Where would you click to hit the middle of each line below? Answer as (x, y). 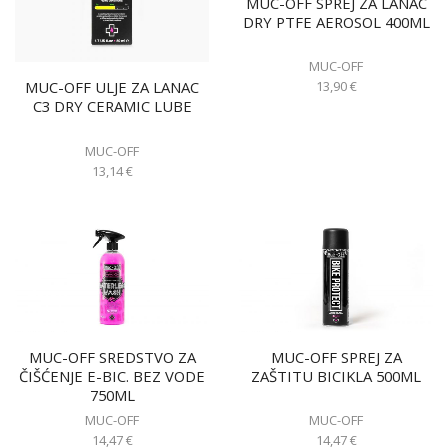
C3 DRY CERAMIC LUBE (112, 106)
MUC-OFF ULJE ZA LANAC (112, 87)
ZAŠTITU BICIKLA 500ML (336, 376)
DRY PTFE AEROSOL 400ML (336, 21)
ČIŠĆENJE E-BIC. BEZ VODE (112, 376)
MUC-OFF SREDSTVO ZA (112, 357)
